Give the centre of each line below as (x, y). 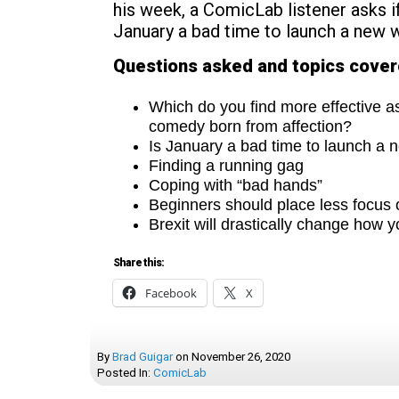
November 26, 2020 (241, 357)
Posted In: (125, 373)
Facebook (171, 293)
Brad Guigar (142, 357)
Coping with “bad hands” (236, 185)
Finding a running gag (226, 166)
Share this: (138, 263)
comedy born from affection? (252, 126)
